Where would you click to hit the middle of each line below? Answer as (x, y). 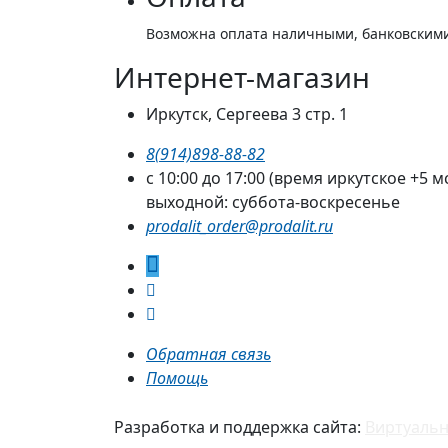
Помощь (177, 378)
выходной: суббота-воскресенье (273, 202)
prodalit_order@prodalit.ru (239, 226)
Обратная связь (208, 354)
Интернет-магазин (242, 77)
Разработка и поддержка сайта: (239, 427)
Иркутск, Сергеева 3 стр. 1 (247, 114)
